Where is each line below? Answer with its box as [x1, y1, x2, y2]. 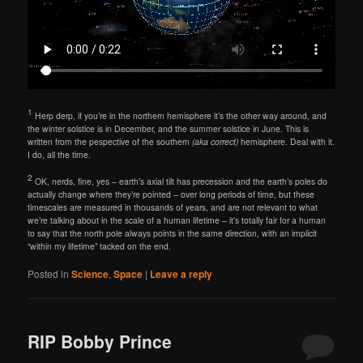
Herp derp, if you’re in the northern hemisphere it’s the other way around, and [32, 109, 327, 122]
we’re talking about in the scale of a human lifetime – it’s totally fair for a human [28, 214, 327, 227]
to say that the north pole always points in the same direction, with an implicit [28, 227, 318, 240]
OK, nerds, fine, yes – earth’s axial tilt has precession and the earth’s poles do [32, 175, 328, 188]
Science [71, 267, 109, 282]
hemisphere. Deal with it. [238, 135, 335, 148]
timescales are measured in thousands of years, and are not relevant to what [28, 201, 318, 214]
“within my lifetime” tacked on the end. [28, 240, 172, 253]
